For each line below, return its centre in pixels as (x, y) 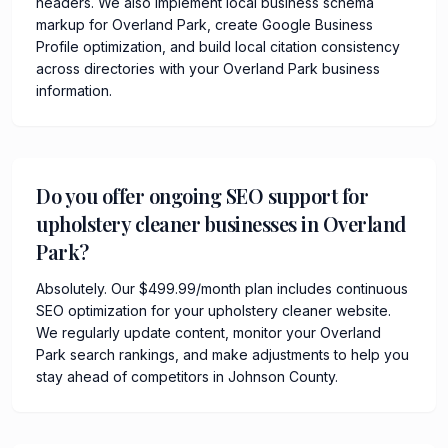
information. (74, 90)
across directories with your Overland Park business (208, 68)
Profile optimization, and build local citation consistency (218, 46)
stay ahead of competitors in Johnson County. (187, 376)
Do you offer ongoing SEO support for (202, 195)
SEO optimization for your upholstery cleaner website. (213, 310)
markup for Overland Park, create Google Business (204, 24)
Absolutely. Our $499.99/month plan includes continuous (222, 288)
